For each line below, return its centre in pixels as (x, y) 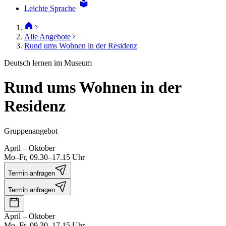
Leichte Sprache (50, 8)
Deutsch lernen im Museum (48, 63)
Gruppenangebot (31, 131)
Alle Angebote (47, 37)
